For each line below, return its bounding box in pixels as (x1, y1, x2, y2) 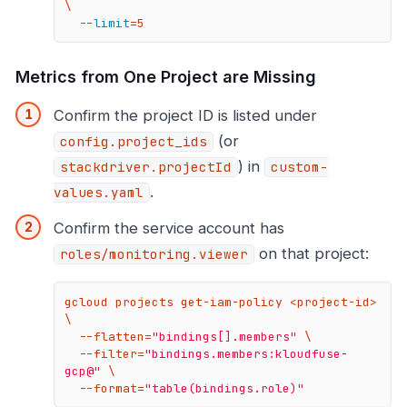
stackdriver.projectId (60, 159, 232, 176)
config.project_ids (60, 134, 207, 151)
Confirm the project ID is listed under (54, 106, 317, 125)
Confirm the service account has (54, 219, 284, 238)
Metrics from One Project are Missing (15, 67, 316, 87)
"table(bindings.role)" (144, 380, 305, 396)
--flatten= (79, 328, 153, 344)
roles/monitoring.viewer (60, 246, 248, 263)
